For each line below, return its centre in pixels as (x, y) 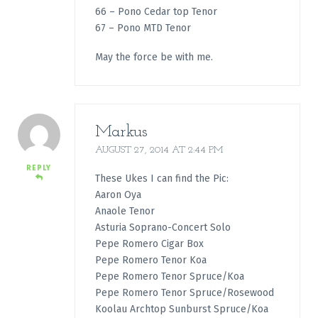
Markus (121, 132)
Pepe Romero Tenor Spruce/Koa (169, 277)
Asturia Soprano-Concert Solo (163, 228)
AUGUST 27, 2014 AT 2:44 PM (159, 150)
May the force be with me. (154, 57)
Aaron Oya (118, 195)
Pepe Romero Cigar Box (149, 244)
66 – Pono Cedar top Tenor (156, 11)
